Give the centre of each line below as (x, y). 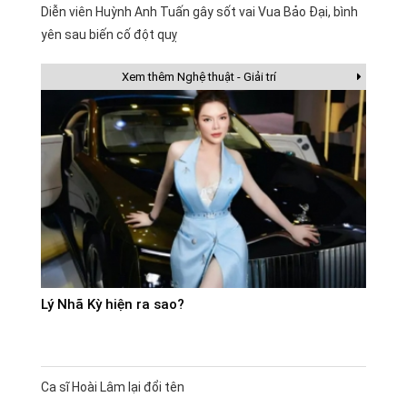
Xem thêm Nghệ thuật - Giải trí (199, 76)
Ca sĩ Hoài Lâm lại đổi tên (113, 387)
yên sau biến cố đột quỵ (109, 34)
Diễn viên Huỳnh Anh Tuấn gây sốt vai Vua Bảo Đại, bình (199, 11)
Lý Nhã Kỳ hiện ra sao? (113, 305)
